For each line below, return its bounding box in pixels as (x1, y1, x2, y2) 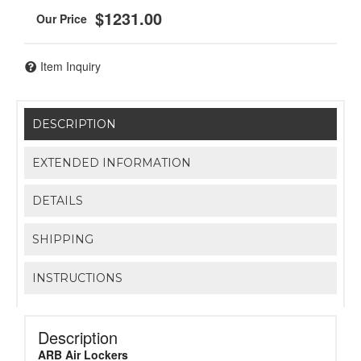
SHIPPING (32, 232, 94, 247)
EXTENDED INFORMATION (32, 155, 192, 170)
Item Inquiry (40, 57, 101, 74)
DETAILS (32, 193, 84, 209)
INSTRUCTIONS (32, 270, 123, 285)
